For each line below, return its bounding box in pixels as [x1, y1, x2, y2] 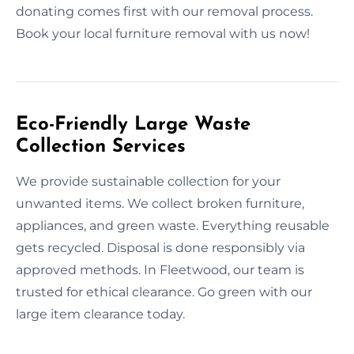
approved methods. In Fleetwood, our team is [16, 262, 304, 277]
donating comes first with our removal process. [16, 3, 313, 19]
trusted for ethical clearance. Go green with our [16, 284, 312, 299]
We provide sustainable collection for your [16, 173, 281, 189]
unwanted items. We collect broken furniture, [16, 195, 304, 211]
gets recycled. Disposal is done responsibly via [16, 239, 305, 255]
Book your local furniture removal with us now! [16, 25, 310, 41]
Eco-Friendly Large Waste [16, 115, 250, 134]
